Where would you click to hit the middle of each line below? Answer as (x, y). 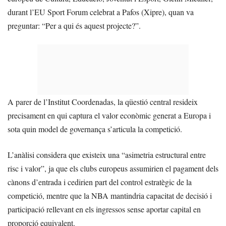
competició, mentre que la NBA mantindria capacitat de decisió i (110, 196)
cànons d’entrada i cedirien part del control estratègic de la (100, 182)
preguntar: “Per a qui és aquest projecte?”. (74, 26)
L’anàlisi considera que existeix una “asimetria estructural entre (107, 155)
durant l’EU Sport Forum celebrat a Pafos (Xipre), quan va (101, 12)
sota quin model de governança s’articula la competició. (95, 129)
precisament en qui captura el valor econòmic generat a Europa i (109, 116)
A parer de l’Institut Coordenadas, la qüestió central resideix (103, 102)
